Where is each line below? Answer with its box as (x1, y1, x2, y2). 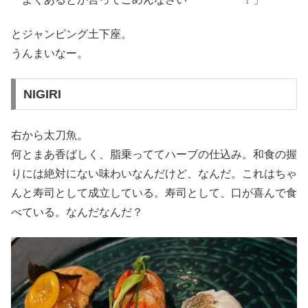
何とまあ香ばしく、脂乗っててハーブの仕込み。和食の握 (11, 148, 297, 160)
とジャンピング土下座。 (11, 28, 132, 41)
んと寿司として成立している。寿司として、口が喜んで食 (11, 186, 297, 199)
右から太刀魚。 (11, 129, 88, 141)
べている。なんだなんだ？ (11, 206, 143, 218)
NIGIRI (23, 87, 61, 102)
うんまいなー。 (11, 47, 88, 60)
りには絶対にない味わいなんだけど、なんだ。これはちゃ (11, 167, 297, 179)
